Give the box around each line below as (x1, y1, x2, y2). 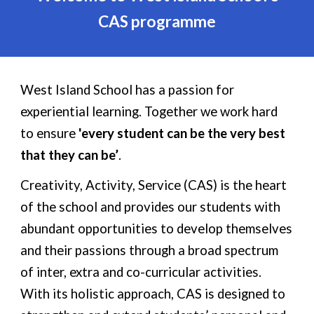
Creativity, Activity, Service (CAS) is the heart (20, 177, 287, 193)
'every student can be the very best (78, 125, 286, 141)
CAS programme (98, 12, 216, 31)
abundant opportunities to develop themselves (20, 221, 293, 236)
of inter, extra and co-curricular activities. (20, 264, 262, 280)
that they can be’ (20, 147, 119, 163)
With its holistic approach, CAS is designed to (20, 286, 286, 301)
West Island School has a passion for (20, 82, 235, 97)
